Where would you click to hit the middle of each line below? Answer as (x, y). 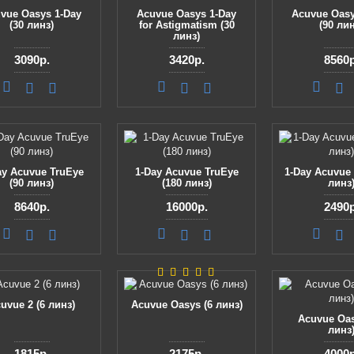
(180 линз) (186, 183)
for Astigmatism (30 (186, 25)
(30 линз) (32, 25)
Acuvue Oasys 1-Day (186, 14)
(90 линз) (32, 183)
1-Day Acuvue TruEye (186, 172)
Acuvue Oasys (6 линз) (186, 305)
